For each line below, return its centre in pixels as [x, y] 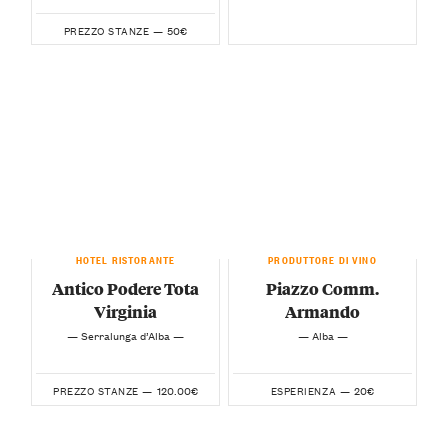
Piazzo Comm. [322, 288]
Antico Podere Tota [125, 288]
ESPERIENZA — [310, 390]
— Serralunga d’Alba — [125, 334]
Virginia [125, 311]
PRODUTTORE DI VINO [322, 257]
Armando [322, 311]
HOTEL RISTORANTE [125, 257]
